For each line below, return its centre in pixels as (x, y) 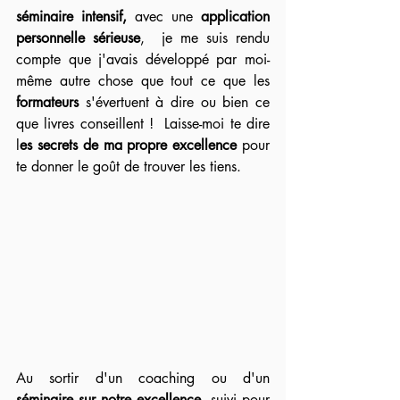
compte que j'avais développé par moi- (143, 59)
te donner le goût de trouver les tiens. (131, 167)
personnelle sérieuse (79, 38)
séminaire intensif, (71, 17)
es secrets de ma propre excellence (129, 145)
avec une (164, 17)
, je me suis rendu (205, 38)
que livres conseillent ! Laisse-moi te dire (143, 124)
